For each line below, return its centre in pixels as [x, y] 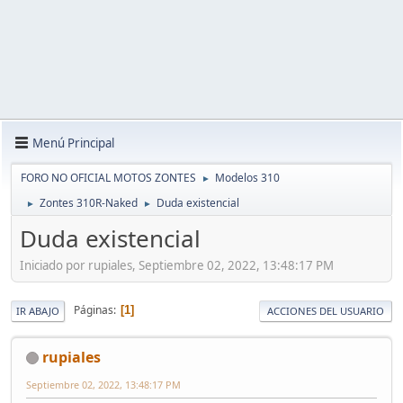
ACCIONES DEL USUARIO [326, 310]
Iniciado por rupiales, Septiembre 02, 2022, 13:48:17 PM [177, 265]
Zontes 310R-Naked [89, 203]
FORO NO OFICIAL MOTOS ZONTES [108, 178]
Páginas [94, 310]
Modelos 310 [247, 178]
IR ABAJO [38, 310]
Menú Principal [73, 143]
